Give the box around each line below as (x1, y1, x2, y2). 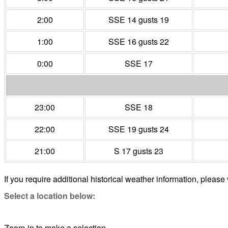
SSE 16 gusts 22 (108, 36, 169, 48)
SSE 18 (125, 101, 153, 113)
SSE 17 (125, 58, 153, 70)
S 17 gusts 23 (114, 145, 163, 157)
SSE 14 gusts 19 (108, 14, 169, 26)
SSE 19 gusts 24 (108, 123, 169, 135)
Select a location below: (4, 190, 95, 202)
